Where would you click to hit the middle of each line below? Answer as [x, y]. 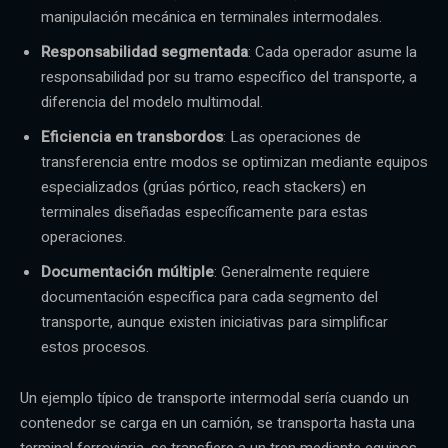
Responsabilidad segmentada [144, 51]
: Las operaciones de [292, 136]
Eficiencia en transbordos [132, 136]
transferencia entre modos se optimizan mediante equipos [234, 161]
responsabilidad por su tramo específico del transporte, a [229, 76]
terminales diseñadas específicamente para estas [204, 211]
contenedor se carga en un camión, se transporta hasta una [217, 422]
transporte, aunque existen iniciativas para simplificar [214, 321]
